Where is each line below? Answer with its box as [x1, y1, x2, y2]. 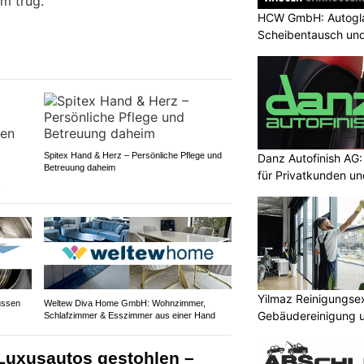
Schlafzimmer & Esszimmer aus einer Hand [43, 310, 215, 321]
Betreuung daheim [43, 162, 115, 173]
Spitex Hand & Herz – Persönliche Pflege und [43, 150, 222, 161]
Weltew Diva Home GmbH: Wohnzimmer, [43, 298, 206, 309]
